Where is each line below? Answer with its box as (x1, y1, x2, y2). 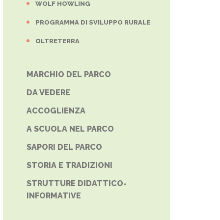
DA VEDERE (27, 88, 70, 97)
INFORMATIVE (27, 191, 81, 200)
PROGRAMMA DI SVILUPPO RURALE (35, 19, 150, 26)
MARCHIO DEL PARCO (27, 70, 111, 79)
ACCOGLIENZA (27, 106, 85, 115)
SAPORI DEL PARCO (27, 142, 102, 152)
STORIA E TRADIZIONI (27, 161, 112, 170)
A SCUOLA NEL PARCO (27, 124, 114, 134)
